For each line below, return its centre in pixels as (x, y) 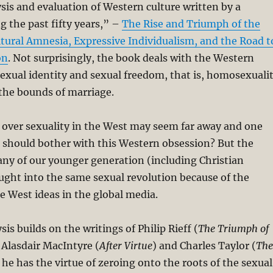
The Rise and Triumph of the (191, 23)
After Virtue (126, 245)
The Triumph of (233, 228)
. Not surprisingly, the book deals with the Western (131, 58)
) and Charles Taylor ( (204, 245)
